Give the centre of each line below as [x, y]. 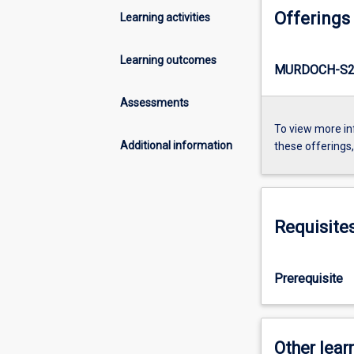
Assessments [154, 102]
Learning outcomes [168, 60]
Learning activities [165, 17]
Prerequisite [308, 278]
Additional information [176, 145]
